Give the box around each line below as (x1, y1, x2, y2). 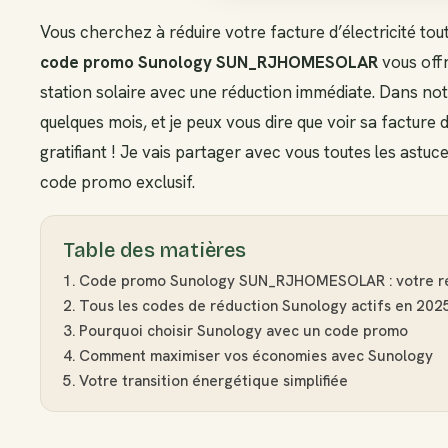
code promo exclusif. (40, 170, 195, 193)
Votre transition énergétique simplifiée (79, 371, 349, 392)
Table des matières (63, 238, 247, 263)
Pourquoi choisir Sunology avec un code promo (79, 321, 409, 342)
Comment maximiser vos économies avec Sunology (79, 346, 434, 367)
